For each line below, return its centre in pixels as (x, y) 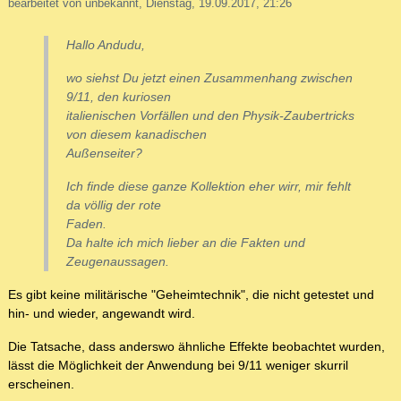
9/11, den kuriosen (119, 97)
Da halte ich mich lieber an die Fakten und (186, 243)
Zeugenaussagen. (118, 262)
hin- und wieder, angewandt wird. (102, 314)
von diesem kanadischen (137, 135)
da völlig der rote (114, 205)
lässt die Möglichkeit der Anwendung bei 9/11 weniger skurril (178, 366)
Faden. (86, 224)
